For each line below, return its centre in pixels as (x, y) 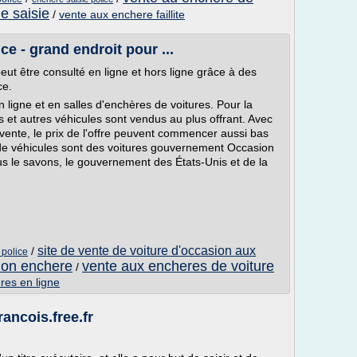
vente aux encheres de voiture (178, 266)
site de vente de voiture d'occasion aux (147, 251)
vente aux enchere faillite (122, 14)
